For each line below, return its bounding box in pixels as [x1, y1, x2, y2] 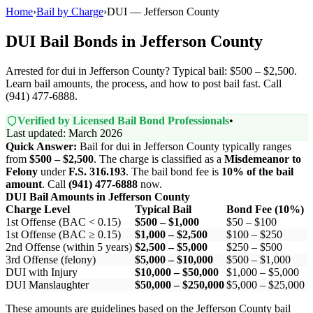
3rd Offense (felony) [6, 253, 96, 265]
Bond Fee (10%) [226, 203, 304, 215]
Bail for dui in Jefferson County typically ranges [77, 140, 291, 152]
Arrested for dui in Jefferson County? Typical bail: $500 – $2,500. [6, 64, 297, 77]
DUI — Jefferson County [107, 6, 219, 17]
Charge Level [6, 203, 70, 215]
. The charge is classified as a [94, 152, 224, 165]
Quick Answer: [6, 140, 77, 152]
